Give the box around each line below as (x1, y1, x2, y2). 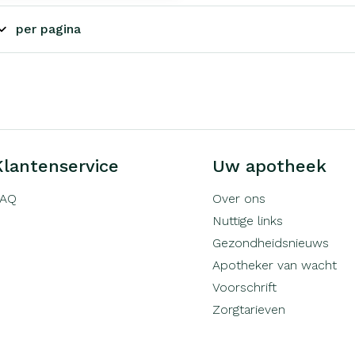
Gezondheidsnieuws (212, 235, 330, 250)
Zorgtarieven (212, 301, 286, 317)
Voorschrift (212, 279, 277, 295)
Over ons (212, 190, 266, 206)
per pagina (16, 21, 81, 36)
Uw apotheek (212, 155, 327, 176)
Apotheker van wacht (212, 257, 338, 273)
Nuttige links (212, 212, 284, 228)
